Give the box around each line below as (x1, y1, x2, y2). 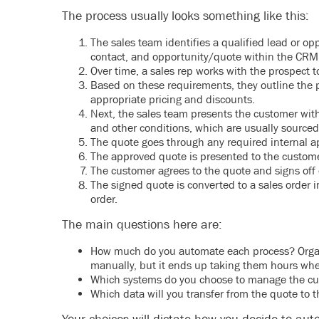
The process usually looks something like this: (62, 9, 309, 23)
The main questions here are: (62, 217, 222, 231)
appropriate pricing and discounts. (90, 93, 255, 105)
